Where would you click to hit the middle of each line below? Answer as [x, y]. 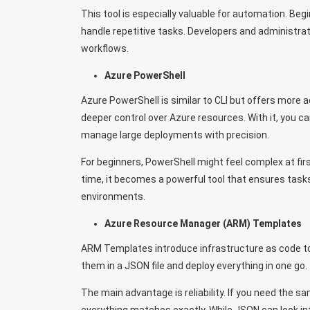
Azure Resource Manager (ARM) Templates [203, 223]
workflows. [105, 48]
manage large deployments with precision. [175, 135]
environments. [113, 196]
